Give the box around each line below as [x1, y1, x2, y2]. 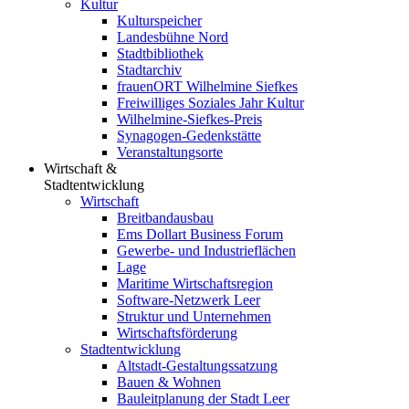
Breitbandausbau [117, 210, 214, 225]
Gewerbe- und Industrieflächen [117, 243, 296, 258]
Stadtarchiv [117, 62, 182, 78]
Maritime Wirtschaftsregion [117, 276, 273, 291]
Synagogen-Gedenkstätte [117, 128, 261, 143]
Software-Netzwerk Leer [117, 292, 260, 308]
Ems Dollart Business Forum [117, 226, 283, 242]
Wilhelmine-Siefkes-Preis [117, 111, 262, 127]
